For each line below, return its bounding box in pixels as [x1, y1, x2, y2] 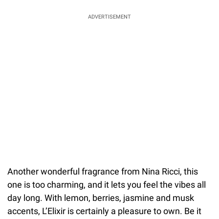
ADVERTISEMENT [88, 13, 131, 20]
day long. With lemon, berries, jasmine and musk [7, 192, 194, 203]
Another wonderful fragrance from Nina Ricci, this [7, 166, 198, 176]
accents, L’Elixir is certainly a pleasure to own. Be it [7, 205, 201, 216]
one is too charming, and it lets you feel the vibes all [7, 179, 206, 190]
